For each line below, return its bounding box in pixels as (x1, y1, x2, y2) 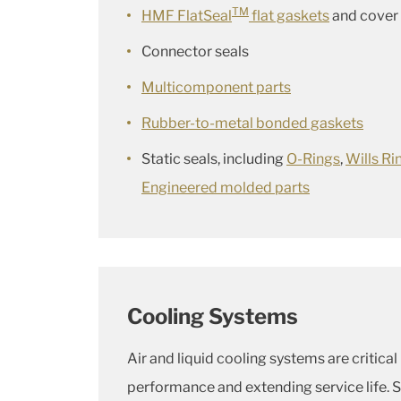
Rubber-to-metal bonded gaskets (141, 115, 363, 132)
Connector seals (141, 43, 249, 60)
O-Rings (286, 150, 340, 167)
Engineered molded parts (141, 179, 310, 196)
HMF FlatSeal (141, 7, 232, 24)
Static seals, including (141, 150, 286, 167)
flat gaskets (249, 7, 329, 24)
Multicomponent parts (141, 79, 291, 96)
